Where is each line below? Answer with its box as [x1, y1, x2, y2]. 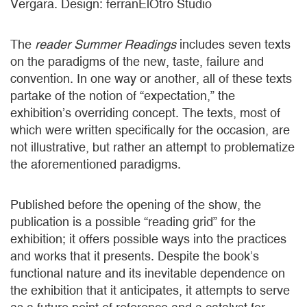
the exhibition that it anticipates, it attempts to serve [10, 283, 290, 297]
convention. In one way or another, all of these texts [10, 71, 292, 86]
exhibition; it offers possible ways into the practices [10, 232, 286, 246]
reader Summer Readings [32, 37, 176, 51]
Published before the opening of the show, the [10, 197, 261, 212]
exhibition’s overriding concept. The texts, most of [10, 106, 280, 120]
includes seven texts [176, 37, 291, 51]
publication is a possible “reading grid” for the [10, 214, 256, 229]
